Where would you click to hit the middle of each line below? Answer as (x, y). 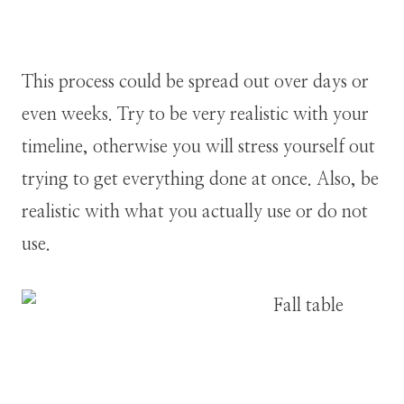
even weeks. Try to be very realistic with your (195, 114)
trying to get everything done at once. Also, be (200, 179)
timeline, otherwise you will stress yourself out (198, 147)
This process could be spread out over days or (195, 82)
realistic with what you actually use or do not (195, 211)
